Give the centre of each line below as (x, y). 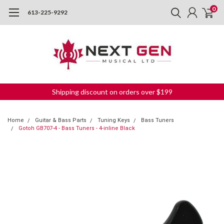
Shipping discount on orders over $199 (112, 92)
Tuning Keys (114, 120)
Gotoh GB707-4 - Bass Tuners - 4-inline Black (77, 128)
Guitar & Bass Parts (61, 120)
